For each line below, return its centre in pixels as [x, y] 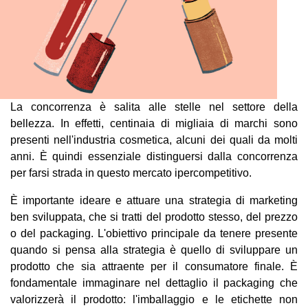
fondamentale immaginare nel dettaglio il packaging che [154, 283]
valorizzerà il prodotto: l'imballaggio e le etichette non [154, 299]
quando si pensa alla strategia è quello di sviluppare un [154, 250]
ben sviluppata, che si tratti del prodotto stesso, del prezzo [154, 217]
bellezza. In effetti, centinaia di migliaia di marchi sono [154, 123]
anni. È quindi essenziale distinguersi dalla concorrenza [154, 156]
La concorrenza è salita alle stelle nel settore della [154, 107]
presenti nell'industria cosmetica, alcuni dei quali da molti [154, 140]
